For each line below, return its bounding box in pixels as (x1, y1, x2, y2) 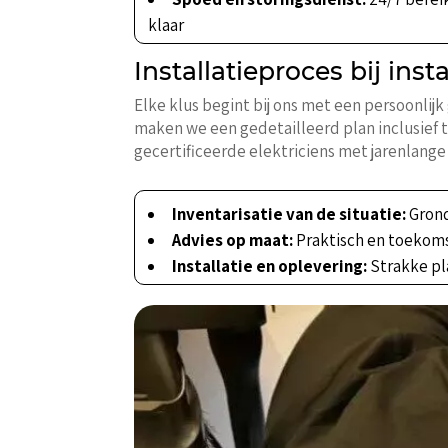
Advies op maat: (172, 229, 294, 252)
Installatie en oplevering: (172, 255, 368, 278)
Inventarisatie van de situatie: (172, 203, 407, 226)
